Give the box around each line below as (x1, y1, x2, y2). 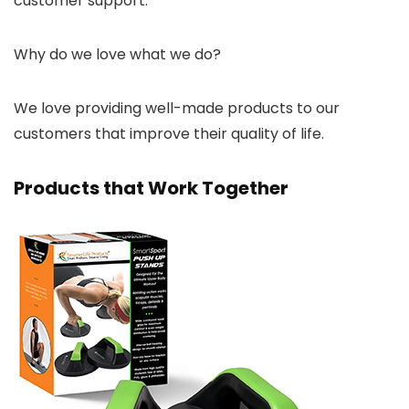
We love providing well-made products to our (14, 98, 340, 120)
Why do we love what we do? (14, 44, 221, 66)
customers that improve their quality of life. (14, 123, 324, 145)
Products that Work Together (14, 175, 288, 202)
